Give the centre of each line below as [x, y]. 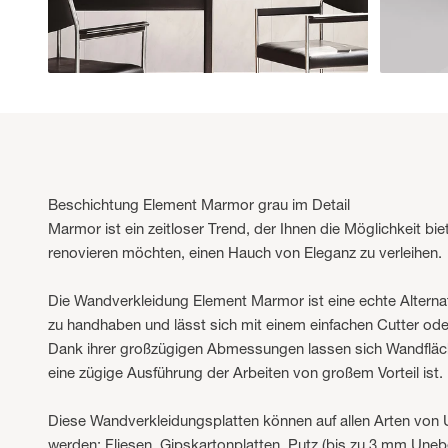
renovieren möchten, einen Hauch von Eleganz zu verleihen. [245, 253]
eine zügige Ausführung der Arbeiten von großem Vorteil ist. [245, 373]
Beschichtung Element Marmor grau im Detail [199, 205]
